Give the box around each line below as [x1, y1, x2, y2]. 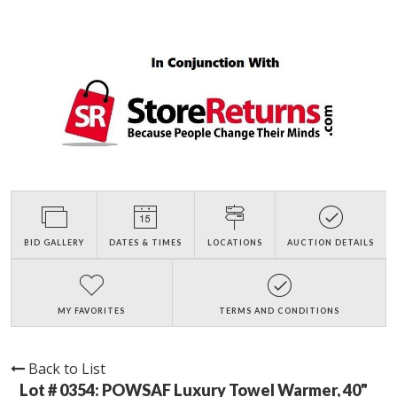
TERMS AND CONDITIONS [218, 306, 339, 316]
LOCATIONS [206, 237, 262, 248]
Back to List [28, 359, 105, 379]
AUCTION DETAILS [287, 237, 375, 248]
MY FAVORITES [58, 306, 126, 316]
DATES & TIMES [109, 237, 183, 248]
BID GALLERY [23, 237, 84, 248]
